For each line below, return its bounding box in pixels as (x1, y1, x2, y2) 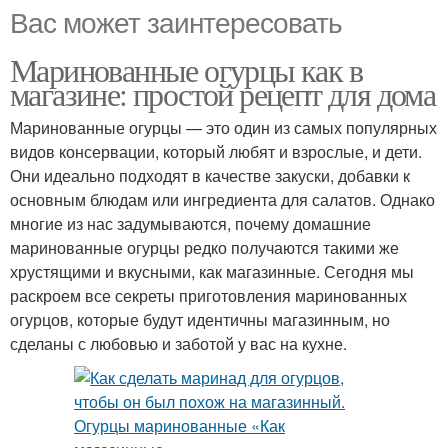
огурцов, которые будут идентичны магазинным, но (10, 307, 390, 331)
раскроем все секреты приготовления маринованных (10, 283, 407, 307)
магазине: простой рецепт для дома (10, 71, 436, 115)
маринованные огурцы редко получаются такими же (10, 235, 399, 259)
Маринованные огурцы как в (10, 47, 362, 91)
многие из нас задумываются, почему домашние (10, 211, 371, 235)
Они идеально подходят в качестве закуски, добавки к (10, 163, 410, 187)
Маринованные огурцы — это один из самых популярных (10, 115, 437, 139)
